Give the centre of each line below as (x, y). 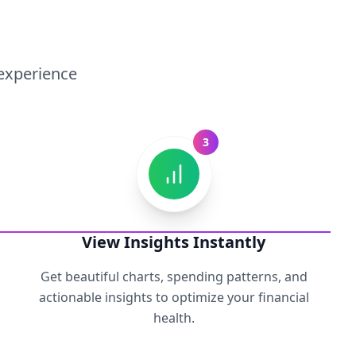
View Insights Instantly (174, 242)
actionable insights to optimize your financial (174, 297)
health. (174, 318)
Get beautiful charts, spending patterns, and (174, 277)
